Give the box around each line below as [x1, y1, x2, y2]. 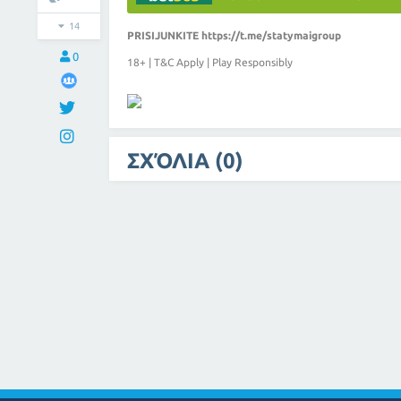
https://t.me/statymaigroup [201, 30, 341, 41]
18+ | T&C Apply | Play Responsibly [127, 56, 293, 68]
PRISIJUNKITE [127, 30, 201, 41]
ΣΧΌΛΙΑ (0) [127, 149, 243, 173]
